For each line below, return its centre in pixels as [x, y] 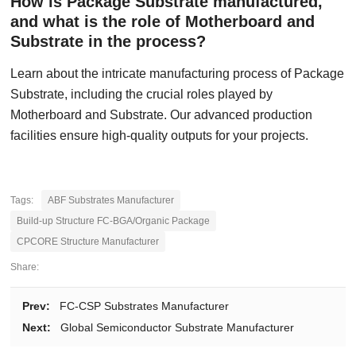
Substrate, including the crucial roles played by [142, 94]
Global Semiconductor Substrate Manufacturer [178, 327]
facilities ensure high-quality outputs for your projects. [160, 135]
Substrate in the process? [108, 41]
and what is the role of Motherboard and [163, 21]
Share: [25, 267]
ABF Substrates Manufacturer [111, 200]
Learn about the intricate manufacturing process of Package [178, 74]
